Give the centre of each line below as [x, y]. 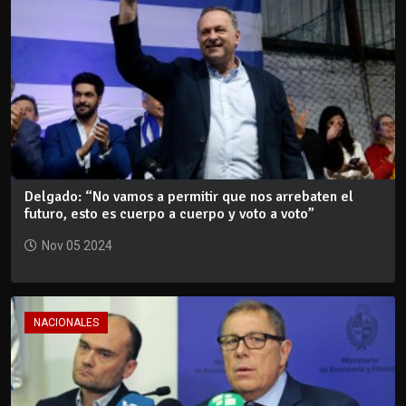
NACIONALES [66, 322]
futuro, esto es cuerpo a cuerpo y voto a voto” [169, 213]
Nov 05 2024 [77, 245]
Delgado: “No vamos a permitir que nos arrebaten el [189, 196]
